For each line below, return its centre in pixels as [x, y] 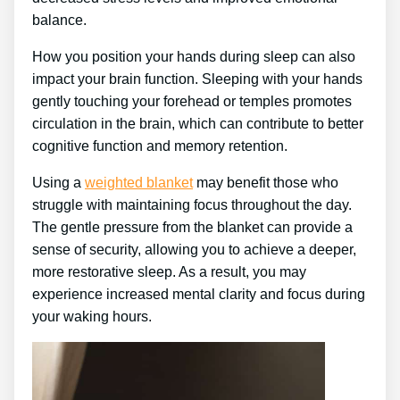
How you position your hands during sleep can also [194, 56]
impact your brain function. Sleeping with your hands [197, 79]
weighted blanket [139, 182]
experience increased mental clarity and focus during [199, 294]
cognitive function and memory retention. [160, 146]
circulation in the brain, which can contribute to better [198, 123]
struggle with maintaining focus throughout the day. [192, 204]
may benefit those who [266, 182]
